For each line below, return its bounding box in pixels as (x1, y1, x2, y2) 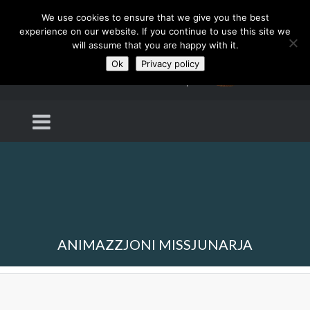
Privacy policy (140, 58, 199, 69)
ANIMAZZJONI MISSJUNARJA (57, 236, 253, 253)
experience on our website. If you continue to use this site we (19, 26, 291, 37)
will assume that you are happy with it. (71, 39, 239, 51)
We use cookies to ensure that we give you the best (41, 12, 269, 23)
